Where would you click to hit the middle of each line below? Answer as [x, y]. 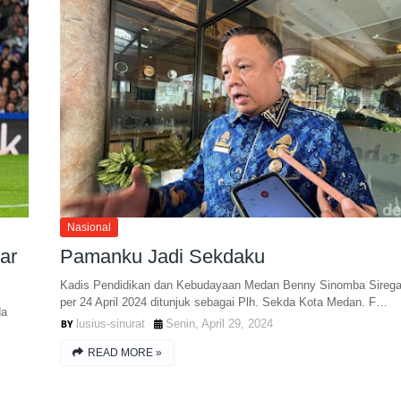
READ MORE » [124, 353]
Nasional [89, 227]
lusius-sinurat [110, 324]
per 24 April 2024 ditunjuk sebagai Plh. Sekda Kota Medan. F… [223, 302]
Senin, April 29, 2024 [219, 324]
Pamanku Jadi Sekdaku [162, 256]
